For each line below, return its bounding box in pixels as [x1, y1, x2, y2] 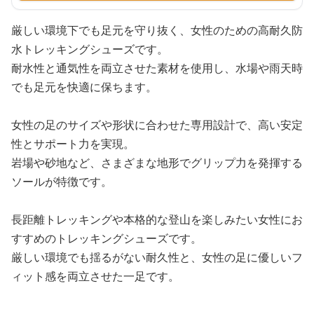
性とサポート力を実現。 [11, 136, 135, 151]
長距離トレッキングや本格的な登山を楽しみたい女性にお [11, 212, 303, 227]
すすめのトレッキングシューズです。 [11, 231, 202, 246]
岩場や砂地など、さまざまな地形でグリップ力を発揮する [11, 155, 303, 170]
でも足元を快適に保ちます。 [11, 79, 157, 95]
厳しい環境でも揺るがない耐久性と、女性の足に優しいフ [11, 250, 303, 265]
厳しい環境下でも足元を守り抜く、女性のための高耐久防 [11, 22, 303, 38]
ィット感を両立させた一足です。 [11, 268, 179, 284]
